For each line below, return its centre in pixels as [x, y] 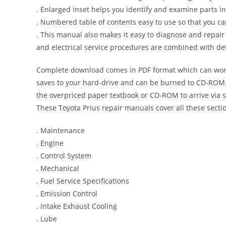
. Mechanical [58, 168]
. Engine [50, 143]
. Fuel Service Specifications [83, 181]
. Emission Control [67, 193]
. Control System [64, 156]
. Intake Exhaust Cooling [77, 206]
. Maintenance [61, 130]
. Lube [47, 219]
